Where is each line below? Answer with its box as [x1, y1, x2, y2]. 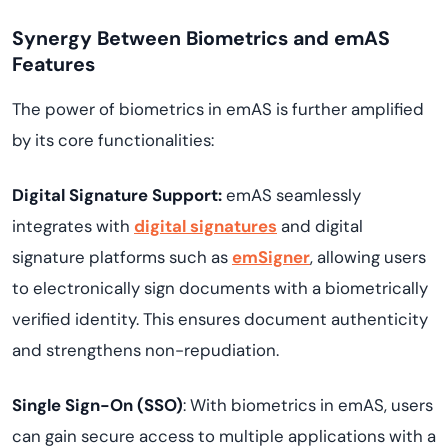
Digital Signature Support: [12, 184, 222, 206]
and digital [277, 215, 363, 237]
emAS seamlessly [222, 184, 361, 206]
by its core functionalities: [12, 129, 214, 151]
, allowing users [310, 246, 426, 268]
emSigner [232, 246, 310, 268]
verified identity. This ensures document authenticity [12, 308, 428, 330]
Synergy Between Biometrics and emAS [12, 26, 390, 51]
